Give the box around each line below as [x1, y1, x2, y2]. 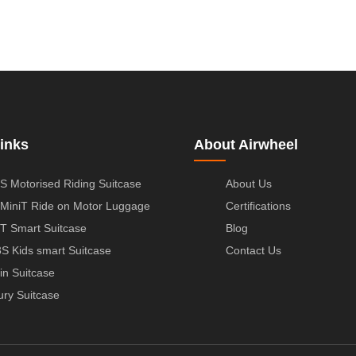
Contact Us [226, 243, 281, 257]
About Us [226, 176, 272, 190]
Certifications [226, 199, 291, 212]
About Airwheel [194, 136, 298, 153]
